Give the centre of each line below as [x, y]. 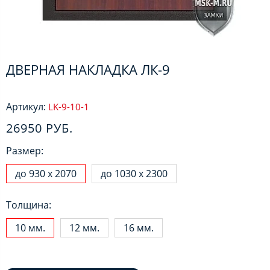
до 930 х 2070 [46, 174]
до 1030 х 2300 [134, 174]
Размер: [25, 151]
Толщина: [29, 205]
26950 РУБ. [39, 128]
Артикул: [26, 107]
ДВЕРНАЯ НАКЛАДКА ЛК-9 [88, 70]
